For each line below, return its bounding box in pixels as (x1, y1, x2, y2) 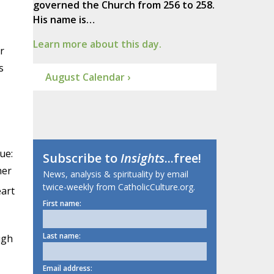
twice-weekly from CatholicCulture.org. (42, 181, 195, 193)
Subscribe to (42, 150, 120, 167)
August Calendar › (45, 70, 130, 84)
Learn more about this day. (32, 37, 161, 51)
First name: (42, 198, 81, 209)
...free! (164, 150, 201, 167)
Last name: (42, 231, 81, 242)
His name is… (32, 13, 95, 27)
